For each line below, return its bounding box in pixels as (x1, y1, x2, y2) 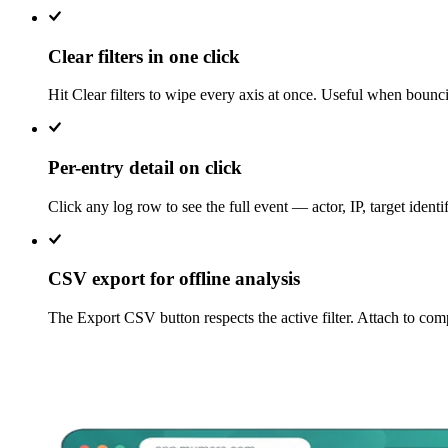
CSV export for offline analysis (48, 268, 300, 290)
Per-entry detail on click (48, 157, 242, 179)
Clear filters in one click (48, 45, 240, 67)
